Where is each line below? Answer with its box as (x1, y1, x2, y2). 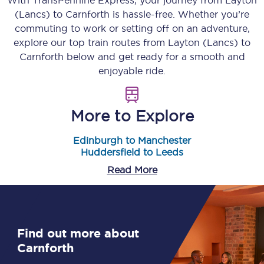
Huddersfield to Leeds (81, 147, 183, 157)
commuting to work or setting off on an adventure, (14, 23, 250, 34)
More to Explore (70, 107, 194, 124)
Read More (107, 164, 157, 175)
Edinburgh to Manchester (73, 135, 191, 146)
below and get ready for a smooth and (63, 51, 245, 62)
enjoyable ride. (98, 65, 166, 76)
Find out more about (17, 226, 140, 240)
